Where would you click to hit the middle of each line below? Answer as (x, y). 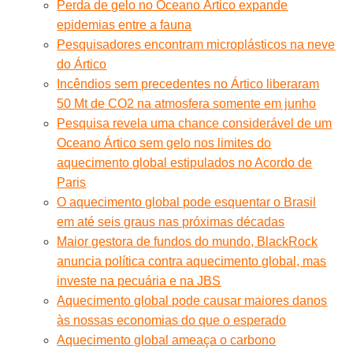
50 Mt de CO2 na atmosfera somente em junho (187, 103)
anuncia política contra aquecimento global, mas (192, 261)
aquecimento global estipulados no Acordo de (185, 162)
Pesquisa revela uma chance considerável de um (195, 123)
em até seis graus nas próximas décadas (171, 221)
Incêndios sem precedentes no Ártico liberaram (188, 84)
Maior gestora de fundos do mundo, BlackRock (188, 241)
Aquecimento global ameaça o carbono (167, 340)
